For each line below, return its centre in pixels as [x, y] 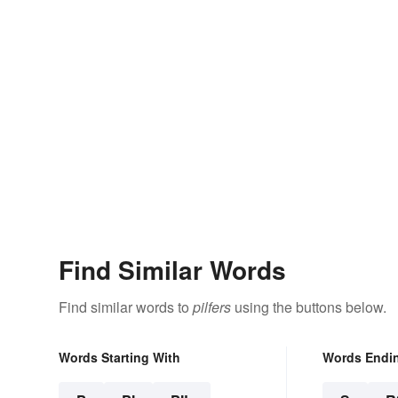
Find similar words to [126, 307]
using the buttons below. [309, 307]
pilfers [212, 307]
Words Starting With [119, 358]
